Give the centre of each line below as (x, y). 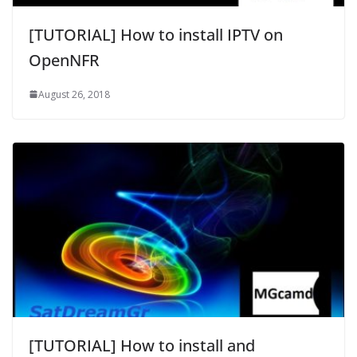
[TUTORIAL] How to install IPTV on (156, 34)
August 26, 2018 (74, 94)
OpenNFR (64, 60)
